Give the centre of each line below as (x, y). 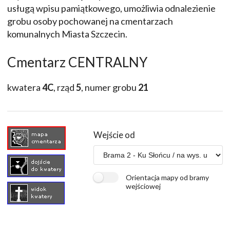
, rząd (65, 88)
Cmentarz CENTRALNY (77, 62)
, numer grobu (110, 88)
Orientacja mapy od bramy (167, 177)
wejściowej (143, 186)
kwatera (25, 88)
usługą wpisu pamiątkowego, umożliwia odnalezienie (111, 8)
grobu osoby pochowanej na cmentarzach (90, 21)
